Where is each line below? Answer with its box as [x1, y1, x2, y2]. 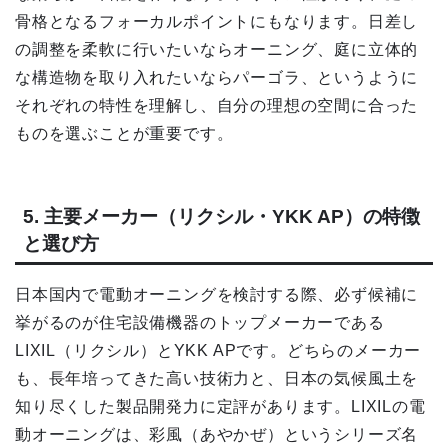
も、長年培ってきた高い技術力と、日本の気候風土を [15, 369, 419, 387]
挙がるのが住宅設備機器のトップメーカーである [15, 313, 385, 331]
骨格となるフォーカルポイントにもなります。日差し [15, 13, 419, 31]
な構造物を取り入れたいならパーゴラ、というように [15, 69, 419, 87]
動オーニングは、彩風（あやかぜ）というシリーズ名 [15, 425, 419, 443]
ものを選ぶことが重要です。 [15, 125, 234, 143]
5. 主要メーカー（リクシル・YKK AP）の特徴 [23, 205, 420, 227]
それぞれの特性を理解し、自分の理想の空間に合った [15, 97, 419, 115]
